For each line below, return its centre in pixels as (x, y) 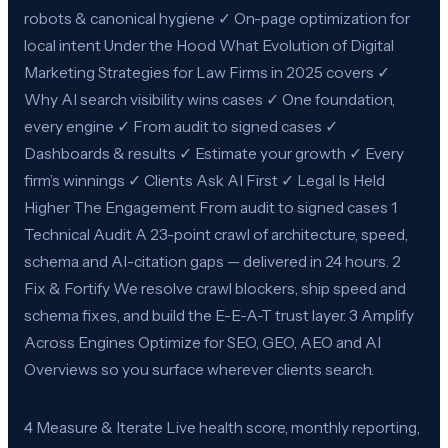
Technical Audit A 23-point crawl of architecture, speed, (216, 234)
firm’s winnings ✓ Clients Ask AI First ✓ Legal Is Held (204, 180)
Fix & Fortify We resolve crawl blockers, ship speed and (215, 288)
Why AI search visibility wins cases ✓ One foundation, (209, 99)
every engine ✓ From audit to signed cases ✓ (181, 126)
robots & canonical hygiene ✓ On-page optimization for (217, 18)
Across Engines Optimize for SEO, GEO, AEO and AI (202, 342)
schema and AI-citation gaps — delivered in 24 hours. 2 (212, 261)
